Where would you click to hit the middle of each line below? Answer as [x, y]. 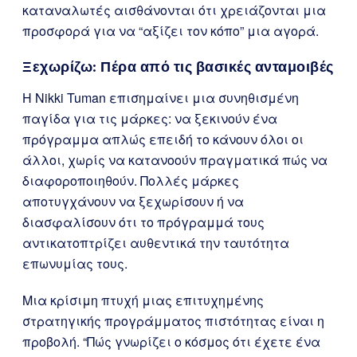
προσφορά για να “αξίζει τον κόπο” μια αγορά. [171, 31]
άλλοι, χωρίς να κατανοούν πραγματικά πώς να [175, 160]
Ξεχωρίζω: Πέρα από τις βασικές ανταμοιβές [178, 67]
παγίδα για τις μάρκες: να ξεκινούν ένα [150, 118]
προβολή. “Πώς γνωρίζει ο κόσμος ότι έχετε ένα [171, 341]
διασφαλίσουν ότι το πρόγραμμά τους [143, 222]
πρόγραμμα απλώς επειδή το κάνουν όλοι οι [163, 139]
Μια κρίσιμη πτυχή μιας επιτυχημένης [143, 300]
